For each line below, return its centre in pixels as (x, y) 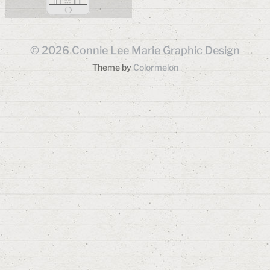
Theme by (112, 67)
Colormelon (155, 67)
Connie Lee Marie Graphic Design (156, 51)
